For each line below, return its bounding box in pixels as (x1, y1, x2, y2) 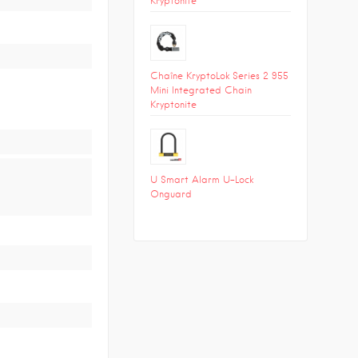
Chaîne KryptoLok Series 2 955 (149, 69, 288, 82)
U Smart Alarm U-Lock (149, 173, 253, 185)
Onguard (149, 187, 192, 200)
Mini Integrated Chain (149, 83, 252, 96)
